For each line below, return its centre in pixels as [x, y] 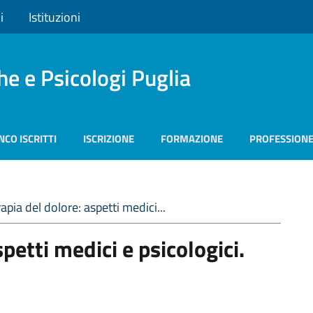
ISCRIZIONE [109, 139]
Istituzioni [54, 17]
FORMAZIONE [192, 139]
